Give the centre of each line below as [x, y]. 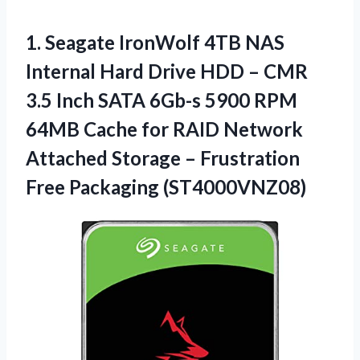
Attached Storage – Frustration [163, 157]
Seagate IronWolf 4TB [143, 42]
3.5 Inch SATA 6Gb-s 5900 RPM [162, 100]
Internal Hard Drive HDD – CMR [167, 71]
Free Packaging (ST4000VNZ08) [166, 186]
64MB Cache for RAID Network [164, 129]
